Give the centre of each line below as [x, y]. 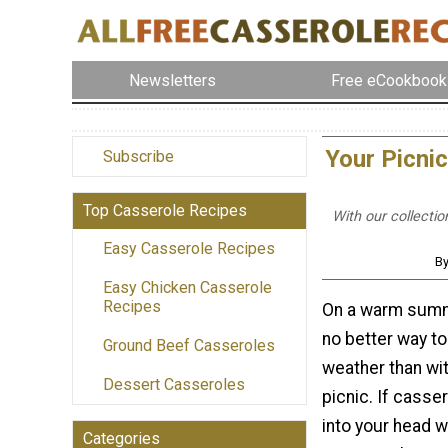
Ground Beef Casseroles [189, 346]
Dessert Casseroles [174, 385]
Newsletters [173, 80]
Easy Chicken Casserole [187, 288]
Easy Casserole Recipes [189, 249]
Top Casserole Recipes [165, 211]
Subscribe [138, 157]
